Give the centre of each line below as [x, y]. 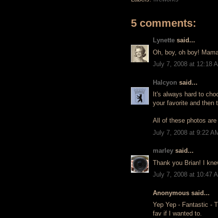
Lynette [164, 40]
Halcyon [165, 82]
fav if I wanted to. [177, 213]
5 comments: [163, 23]
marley [163, 151]
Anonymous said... [181, 193]
